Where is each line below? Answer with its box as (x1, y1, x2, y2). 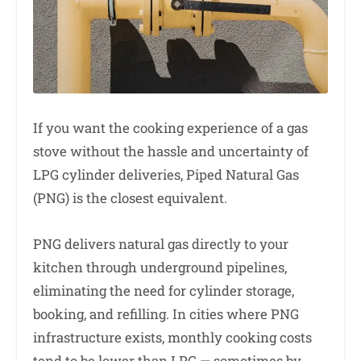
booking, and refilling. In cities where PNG (33, 305, 299, 324)
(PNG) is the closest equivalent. (33, 188, 227, 207)
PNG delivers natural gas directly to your (33, 234, 288, 254)
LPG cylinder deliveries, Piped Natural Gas (33, 164, 299, 184)
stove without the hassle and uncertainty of (33, 141, 309, 160)
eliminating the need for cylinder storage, (33, 281, 294, 301)
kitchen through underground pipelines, (33, 258, 287, 277)
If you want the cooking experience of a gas (33, 118, 308, 137)
